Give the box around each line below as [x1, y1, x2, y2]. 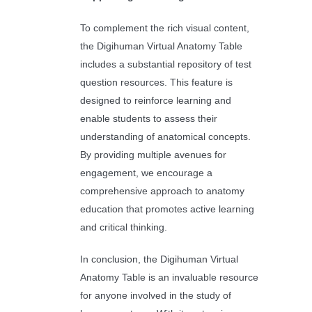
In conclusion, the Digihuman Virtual [79, 253, 238, 265]
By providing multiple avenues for [79, 149, 226, 161]
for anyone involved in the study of [79, 290, 231, 302]
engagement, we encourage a [79, 167, 212, 179]
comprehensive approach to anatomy [79, 185, 244, 197]
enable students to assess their [79, 113, 217, 125]
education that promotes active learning [79, 203, 254, 215]
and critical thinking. [79, 221, 167, 233]
